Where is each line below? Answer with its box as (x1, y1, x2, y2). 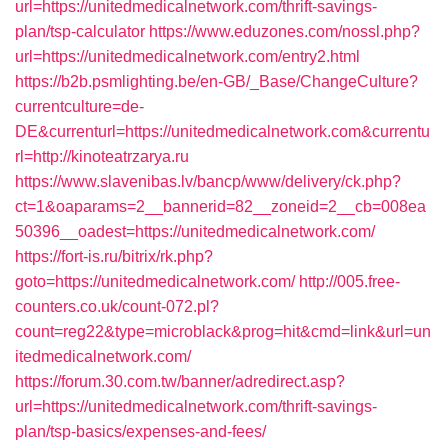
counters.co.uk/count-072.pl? (15, 298, 219, 315)
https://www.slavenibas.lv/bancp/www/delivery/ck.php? (15, 173, 401, 190)
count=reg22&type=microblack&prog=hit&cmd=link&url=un (15, 323, 431, 340)
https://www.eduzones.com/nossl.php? (149, 23, 420, 40)
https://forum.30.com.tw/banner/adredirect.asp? (15, 373, 345, 390)
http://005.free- (299, 273, 400, 290)
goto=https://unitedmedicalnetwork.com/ (15, 273, 295, 290)
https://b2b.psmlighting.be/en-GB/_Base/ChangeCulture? (15, 73, 418, 90)
